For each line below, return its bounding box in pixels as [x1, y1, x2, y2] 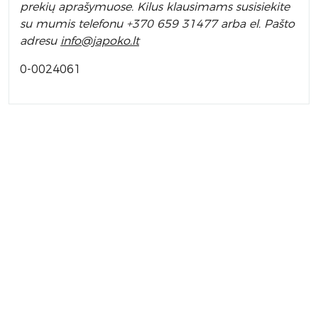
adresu [20, 34, 60, 48]
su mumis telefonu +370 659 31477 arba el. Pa [20, 17, 278, 31]
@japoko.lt [81, 34, 139, 48]
